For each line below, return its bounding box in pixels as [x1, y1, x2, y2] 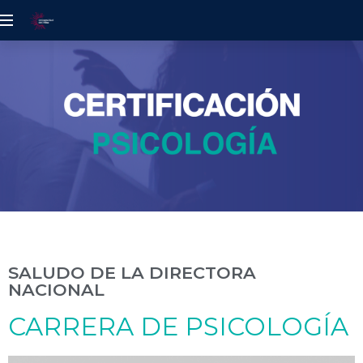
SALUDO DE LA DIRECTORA [8, 262, 256, 283]
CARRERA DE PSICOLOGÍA [8, 310, 348, 342]
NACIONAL [8, 279, 105, 300]
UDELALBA [26, 48, 78, 60]
